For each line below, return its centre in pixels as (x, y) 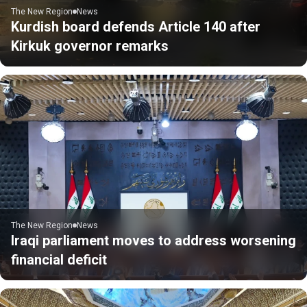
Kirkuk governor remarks (90, 46)
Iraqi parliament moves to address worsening (153, 240)
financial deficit (59, 259)
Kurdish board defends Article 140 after (136, 26)
